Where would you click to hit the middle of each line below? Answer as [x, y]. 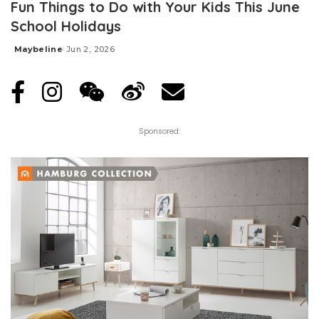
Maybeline [39, 49]
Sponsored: [159, 132]
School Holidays [66, 26]
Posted [27, 54]
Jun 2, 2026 [90, 49]
